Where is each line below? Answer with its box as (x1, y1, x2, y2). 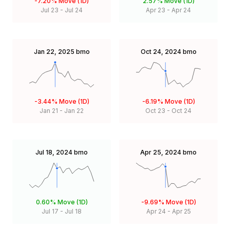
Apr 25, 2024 (140, 148, 181, 156)
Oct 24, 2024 (140, 47, 181, 55)
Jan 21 (40, 106, 58, 114)
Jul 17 (42, 207, 59, 215)
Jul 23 (41, 6, 59, 14)
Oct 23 (145, 106, 165, 114)
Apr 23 (146, 6, 165, 14)
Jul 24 (65, 6, 83, 14)
